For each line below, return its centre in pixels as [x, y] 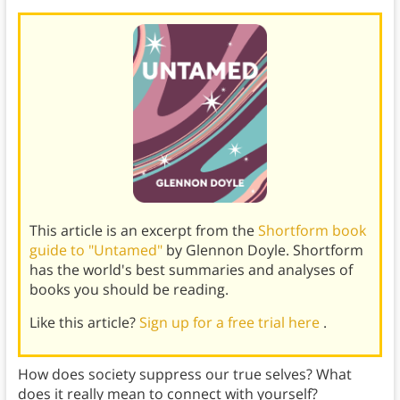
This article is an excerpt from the [143, 231]
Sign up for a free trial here [231, 323]
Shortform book [312, 231]
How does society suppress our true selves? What [184, 375]
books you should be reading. [129, 290]
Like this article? [84, 323]
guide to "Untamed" [97, 250]
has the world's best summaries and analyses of [191, 270]
